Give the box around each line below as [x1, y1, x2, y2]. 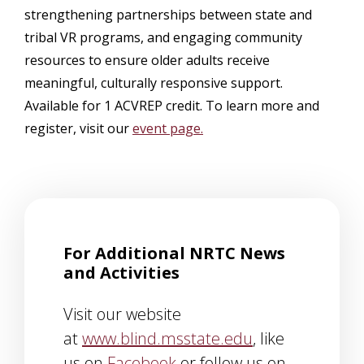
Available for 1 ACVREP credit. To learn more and [24, 97, 319, 115]
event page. [132, 119, 203, 137]
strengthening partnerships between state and [24, 6, 312, 24]
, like [253, 327, 284, 350]
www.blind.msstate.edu [82, 327, 253, 350]
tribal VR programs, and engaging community [24, 28, 302, 46]
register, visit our [24, 119, 132, 137]
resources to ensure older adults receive [24, 51, 270, 69]
